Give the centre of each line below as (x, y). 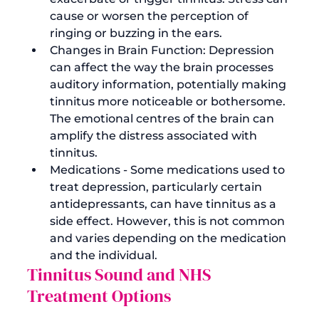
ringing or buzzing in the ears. (136, 33)
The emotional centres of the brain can (163, 118)
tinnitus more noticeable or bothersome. (169, 101)
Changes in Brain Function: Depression (163, 50)
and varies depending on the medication (169, 238)
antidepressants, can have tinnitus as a (164, 204)
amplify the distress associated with (155, 135)
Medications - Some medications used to (169, 169)
